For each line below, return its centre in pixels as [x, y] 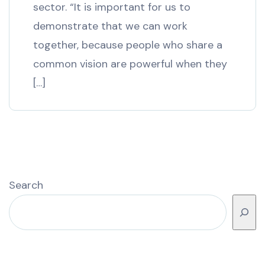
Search [26, 185]
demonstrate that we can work [110, 26]
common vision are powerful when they [130, 64]
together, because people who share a [128, 45]
